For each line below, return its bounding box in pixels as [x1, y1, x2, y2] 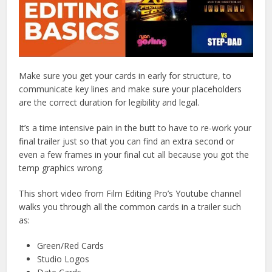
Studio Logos [37, 253, 90, 265]
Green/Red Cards [37, 240, 104, 252]
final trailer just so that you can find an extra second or [19, 135, 235, 148]
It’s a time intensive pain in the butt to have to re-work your [19, 122, 252, 134]
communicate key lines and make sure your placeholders [19, 83, 242, 95]
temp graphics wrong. [19, 162, 104, 174]
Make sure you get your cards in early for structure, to [19, 70, 232, 82]
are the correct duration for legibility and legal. [19, 97, 200, 109]
